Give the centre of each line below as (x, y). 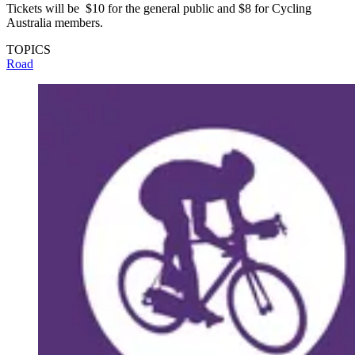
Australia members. (55, 23)
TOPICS (29, 50)
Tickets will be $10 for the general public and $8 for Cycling (159, 9)
